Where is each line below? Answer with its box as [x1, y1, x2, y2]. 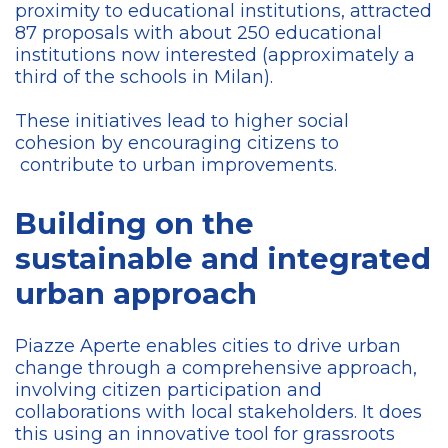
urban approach [15, 276, 257, 312]
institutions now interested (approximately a [15, 44, 415, 67]
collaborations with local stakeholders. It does [15, 401, 422, 424]
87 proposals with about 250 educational [15, 22, 382, 45]
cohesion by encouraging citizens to [15, 132, 339, 155]
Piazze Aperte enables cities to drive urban [15, 335, 401, 358]
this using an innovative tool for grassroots [15, 423, 395, 446]
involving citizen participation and [15, 379, 322, 402]
